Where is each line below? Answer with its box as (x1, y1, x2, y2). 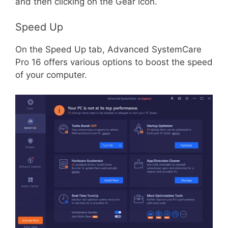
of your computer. (15, 70, 87, 80)
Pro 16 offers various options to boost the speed (15, 57, 213, 68)
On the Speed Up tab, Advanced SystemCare (15, 44, 202, 55)
